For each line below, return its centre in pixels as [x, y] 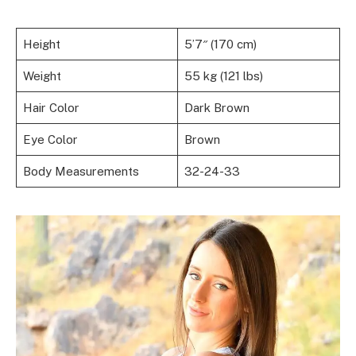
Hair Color [51, 108]
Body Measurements [81, 172]
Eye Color [50, 140]
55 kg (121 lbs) [223, 76]
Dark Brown [217, 108]
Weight [42, 76]
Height [41, 44]
